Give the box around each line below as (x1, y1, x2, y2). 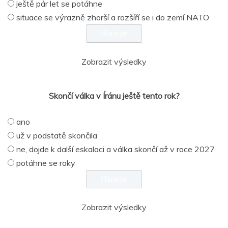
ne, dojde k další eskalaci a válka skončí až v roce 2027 (16, 144, 215, 155)
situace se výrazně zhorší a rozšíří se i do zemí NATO (16, 12, 209, 23)
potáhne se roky (16, 158, 75, 168)
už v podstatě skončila (16, 130, 97, 141)
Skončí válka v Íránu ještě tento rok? (48, 91, 180, 101)
